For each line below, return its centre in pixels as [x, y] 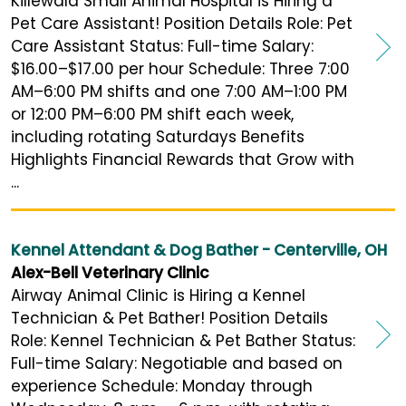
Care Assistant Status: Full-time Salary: [162, 47]
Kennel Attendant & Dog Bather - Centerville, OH [199, 251]
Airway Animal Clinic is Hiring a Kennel [158, 296]
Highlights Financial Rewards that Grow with [183, 160]
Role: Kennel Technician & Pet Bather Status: [183, 341]
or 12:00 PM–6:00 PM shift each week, [152, 115]
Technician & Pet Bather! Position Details [169, 319]
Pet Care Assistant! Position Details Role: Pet [182, 24]
